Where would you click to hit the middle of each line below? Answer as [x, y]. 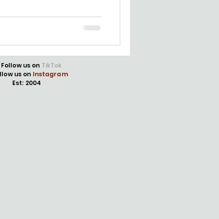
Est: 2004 [28, 83]
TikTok [52, 65]
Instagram [50, 74]
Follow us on [21, 65]
